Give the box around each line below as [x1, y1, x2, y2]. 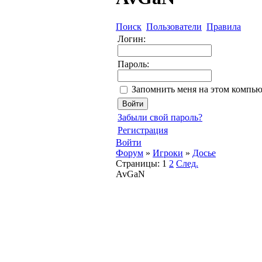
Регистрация [118, 125, 168, 135]
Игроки [153, 147, 183, 158]
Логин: [118, 33, 146, 44]
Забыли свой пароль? [118, 112, 202, 122]
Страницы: [116, 158, 160, 168]
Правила [206, 21, 241, 32]
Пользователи [146, 21, 202, 32]
